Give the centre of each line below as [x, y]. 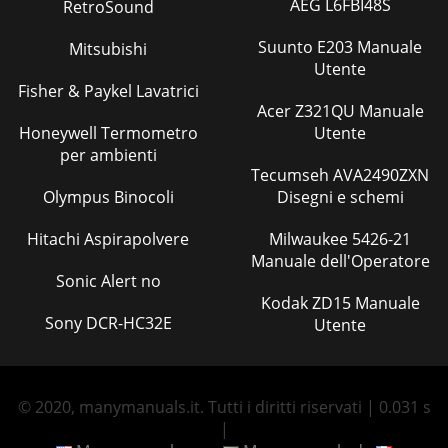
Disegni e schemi [340, 197]
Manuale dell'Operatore [340, 261]
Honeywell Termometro [108, 133]
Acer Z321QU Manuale [275, 111]
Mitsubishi [108, 49]
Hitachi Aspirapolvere [108, 239]
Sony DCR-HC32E [108, 323]
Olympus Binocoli [108, 197]
